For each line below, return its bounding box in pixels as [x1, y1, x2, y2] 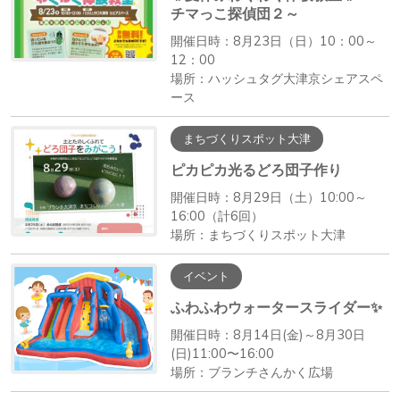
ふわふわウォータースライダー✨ [170, 297, 382, 316]
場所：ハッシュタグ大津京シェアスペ [170, 70, 383, 87]
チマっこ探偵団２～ [170, 4, 299, 22]
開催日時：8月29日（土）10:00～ [170, 188, 367, 205]
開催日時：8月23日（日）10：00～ [170, 32, 377, 49]
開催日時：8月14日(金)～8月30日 [170, 326, 365, 343]
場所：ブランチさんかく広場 [170, 363, 333, 380]
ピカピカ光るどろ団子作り [170, 160, 342, 179]
